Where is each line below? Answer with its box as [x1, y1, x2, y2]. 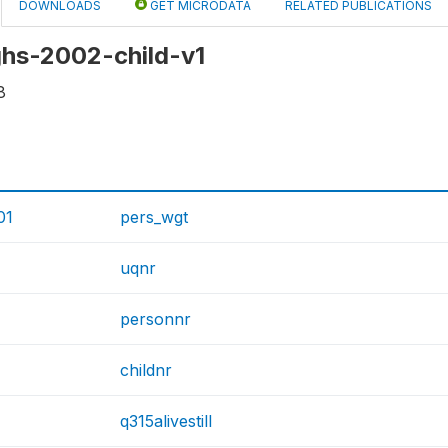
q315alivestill [120, 411, 213, 431]
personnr [120, 309, 192, 329]
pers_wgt [120, 207, 189, 227]
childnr [120, 360, 173, 380]
